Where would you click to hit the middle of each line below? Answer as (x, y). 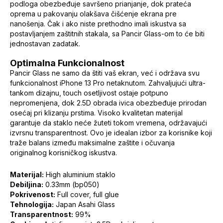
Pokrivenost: (33, 194)
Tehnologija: (32, 204)
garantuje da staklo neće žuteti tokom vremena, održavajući (109, 122)
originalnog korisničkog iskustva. (63, 152)
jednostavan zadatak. (45, 43)
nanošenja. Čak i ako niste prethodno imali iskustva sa (98, 23)
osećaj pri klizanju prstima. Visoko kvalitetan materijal (96, 112)
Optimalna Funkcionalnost (67, 63)
